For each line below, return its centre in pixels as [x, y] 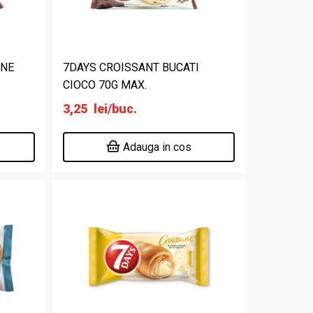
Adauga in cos [158, 147]
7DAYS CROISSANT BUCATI [131, 67]
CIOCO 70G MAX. [105, 85]
